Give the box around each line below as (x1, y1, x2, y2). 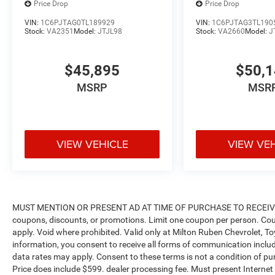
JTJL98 (98, 26, 122, 36)
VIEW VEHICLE (56, 136, 128, 152)
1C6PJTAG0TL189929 (41, 18, 115, 27)
